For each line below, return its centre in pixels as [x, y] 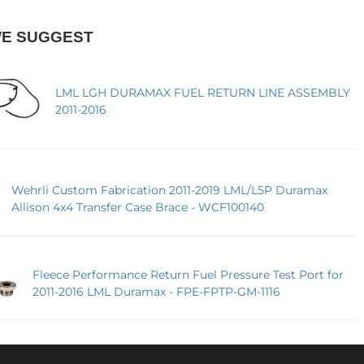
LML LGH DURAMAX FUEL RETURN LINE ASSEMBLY [203, 93]
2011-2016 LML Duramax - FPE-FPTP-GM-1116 [156, 292]
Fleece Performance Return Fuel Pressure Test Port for [188, 275]
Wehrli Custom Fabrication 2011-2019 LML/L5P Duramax [169, 190]
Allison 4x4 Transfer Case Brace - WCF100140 [137, 207]
